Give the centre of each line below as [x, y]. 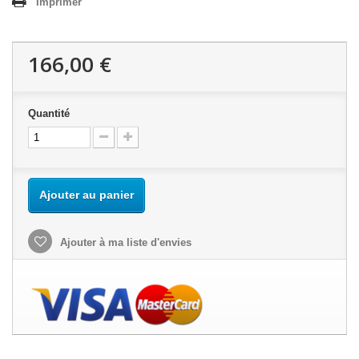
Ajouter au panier [87, 195]
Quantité [49, 114]
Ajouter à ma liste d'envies [124, 243]
